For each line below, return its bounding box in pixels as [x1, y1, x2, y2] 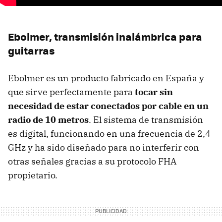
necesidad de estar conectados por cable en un [8, 100, 209, 111]
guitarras [8, 42, 55, 58]
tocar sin [135, 86, 173, 98]
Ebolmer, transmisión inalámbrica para [8, 28, 202, 44]
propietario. [8, 169, 57, 181]
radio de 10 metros [8, 113, 89, 125]
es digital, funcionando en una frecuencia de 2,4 [8, 127, 211, 139]
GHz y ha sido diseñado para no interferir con [8, 141, 199, 153]
